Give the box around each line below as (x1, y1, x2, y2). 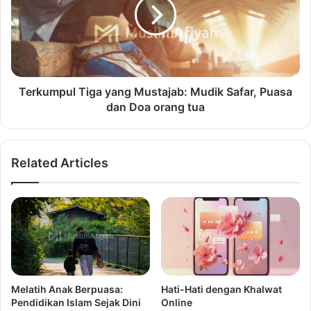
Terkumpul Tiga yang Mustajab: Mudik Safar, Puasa (19, 85, 292, 99)
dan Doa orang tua (106, 100, 205, 115)
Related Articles (11, 155, 108, 171)
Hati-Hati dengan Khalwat (161, 283, 282, 296)
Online (161, 296, 192, 309)
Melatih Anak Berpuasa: (11, 283, 123, 296)
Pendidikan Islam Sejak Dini (11, 296, 141, 309)
